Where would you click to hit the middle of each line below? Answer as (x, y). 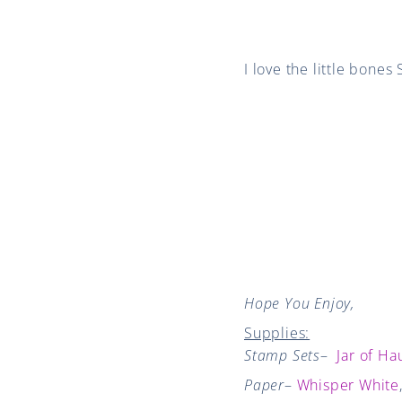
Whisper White (348, 385)
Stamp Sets (282, 355)
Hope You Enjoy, (299, 303)
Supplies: (277, 332)
